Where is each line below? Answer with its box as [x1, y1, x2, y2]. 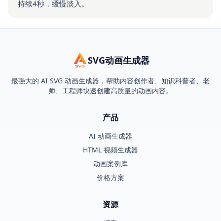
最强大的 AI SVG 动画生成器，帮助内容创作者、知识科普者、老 [11, 76, 210, 85]
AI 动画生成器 [89, 131, 132, 141]
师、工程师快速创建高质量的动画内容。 [48, 86, 173, 95]
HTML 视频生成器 [83, 145, 138, 154]
